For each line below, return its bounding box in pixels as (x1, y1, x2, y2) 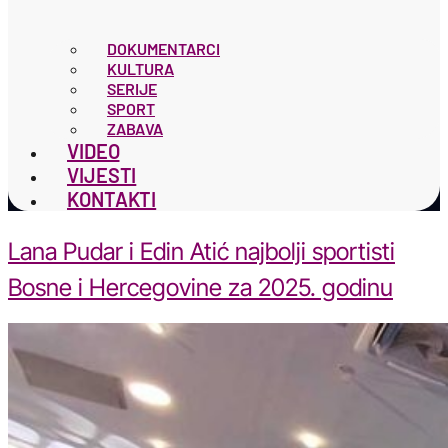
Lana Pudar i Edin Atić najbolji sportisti (8, 236, 395, 266)
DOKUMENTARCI (107, 39, 220, 58)
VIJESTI (67, 163, 137, 187)
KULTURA (107, 59, 174, 78)
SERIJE (107, 79, 157, 98)
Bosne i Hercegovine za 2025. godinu (8, 272, 393, 302)
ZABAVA (107, 119, 163, 138)
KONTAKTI (67, 187, 157, 211)
